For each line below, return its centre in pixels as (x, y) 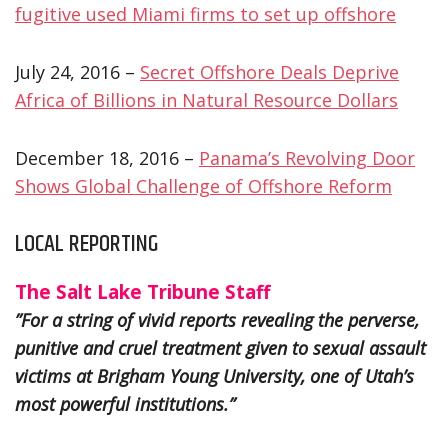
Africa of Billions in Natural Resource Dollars (206, 99)
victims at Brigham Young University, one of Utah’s (214, 375)
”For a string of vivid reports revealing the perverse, (217, 319)
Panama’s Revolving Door (307, 157)
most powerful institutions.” (125, 403)
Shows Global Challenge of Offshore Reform (203, 185)
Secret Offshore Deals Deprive (269, 71)
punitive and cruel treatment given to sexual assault (220, 347)
